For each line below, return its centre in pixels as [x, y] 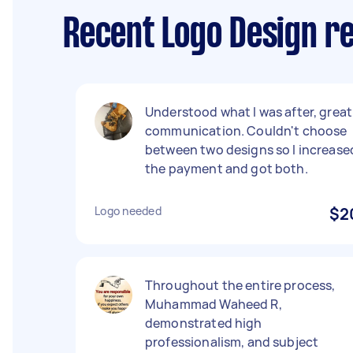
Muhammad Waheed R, [214, 304]
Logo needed [128, 211]
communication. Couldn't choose [246, 131]
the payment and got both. [227, 169]
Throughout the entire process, [240, 285]
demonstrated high [204, 323]
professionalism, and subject [232, 342]
